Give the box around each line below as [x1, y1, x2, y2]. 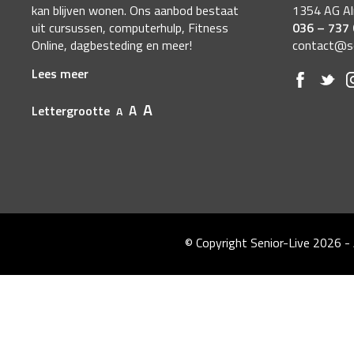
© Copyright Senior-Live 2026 [184, 233, 345, 253]
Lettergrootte [32, 101, 113, 121]
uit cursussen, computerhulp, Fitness [32, 18, 228, 38]
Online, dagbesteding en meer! [32, 36, 192, 55]
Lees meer [32, 64, 88, 84]
